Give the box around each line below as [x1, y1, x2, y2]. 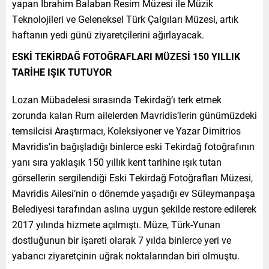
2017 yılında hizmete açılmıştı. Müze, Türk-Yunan [12, 217, 220, 231]
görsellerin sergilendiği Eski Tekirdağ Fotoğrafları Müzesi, [12, 171, 253, 184]
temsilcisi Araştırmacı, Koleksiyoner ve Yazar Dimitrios [12, 124, 241, 137]
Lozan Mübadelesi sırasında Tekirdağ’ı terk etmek [12, 92, 222, 106]
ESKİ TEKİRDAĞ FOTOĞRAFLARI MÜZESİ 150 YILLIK [12, 49, 240, 62]
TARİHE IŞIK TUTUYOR [12, 65, 112, 78]
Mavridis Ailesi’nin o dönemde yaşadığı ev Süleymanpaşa [12, 186, 255, 199]
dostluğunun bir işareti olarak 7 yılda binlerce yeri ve [12, 233, 231, 246]
